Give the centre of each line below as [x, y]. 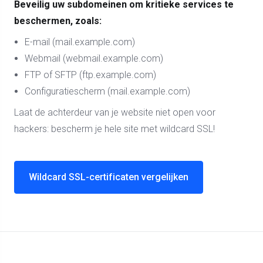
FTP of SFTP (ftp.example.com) [90, 75]
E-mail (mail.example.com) [80, 42]
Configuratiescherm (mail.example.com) [107, 91]
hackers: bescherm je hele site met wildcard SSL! [114, 129]
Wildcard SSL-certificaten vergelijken [109, 177]
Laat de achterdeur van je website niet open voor [115, 112]
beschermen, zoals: [58, 21]
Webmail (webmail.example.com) [94, 58]
